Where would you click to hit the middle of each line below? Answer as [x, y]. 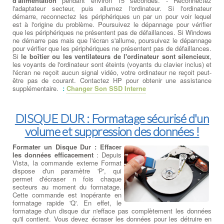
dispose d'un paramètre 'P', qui [67, 170]
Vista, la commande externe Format [67, 162]
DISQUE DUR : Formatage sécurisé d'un [112, 118]
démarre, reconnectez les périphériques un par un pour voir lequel [112, 16]
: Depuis [107, 154]
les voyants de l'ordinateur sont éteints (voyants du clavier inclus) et [112, 64]
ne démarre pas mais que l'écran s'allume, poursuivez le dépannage [112, 40]
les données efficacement [53, 154]
